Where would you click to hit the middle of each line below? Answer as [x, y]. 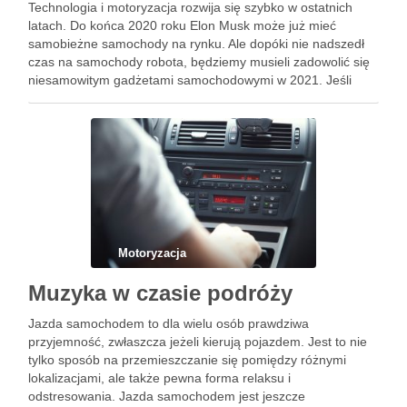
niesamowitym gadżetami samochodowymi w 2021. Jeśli [190, 80]
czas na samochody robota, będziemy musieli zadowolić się [199, 62]
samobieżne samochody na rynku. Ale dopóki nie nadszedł [196, 44]
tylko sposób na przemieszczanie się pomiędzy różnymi [187, 360]
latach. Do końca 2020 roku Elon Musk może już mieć [182, 25]
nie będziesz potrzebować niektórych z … [147, 116]
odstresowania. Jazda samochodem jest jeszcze [167, 396]
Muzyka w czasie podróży [160, 293]
